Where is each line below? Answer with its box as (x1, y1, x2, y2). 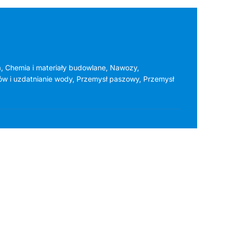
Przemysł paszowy (76, 74, 140, 83)
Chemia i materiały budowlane (5, 63, 106, 72)
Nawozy (110, 63, 138, 72)
